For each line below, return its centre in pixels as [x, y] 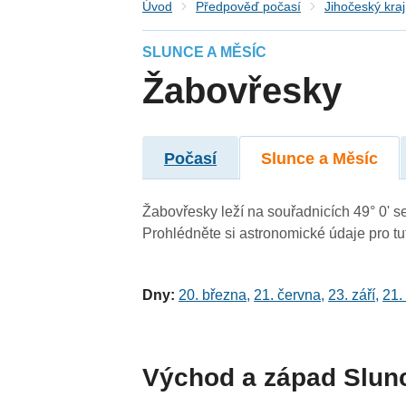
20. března [213, 295]
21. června [288, 295]
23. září [352, 295]
